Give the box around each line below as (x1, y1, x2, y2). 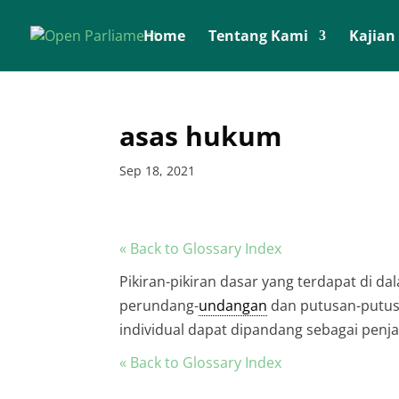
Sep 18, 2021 (119, 162, 196, 179)
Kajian (349, 26, 395, 45)
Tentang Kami (208, 26, 308, 45)
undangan (199, 296, 268, 315)
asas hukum (119, 118, 282, 154)
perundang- (119, 296, 199, 315)
